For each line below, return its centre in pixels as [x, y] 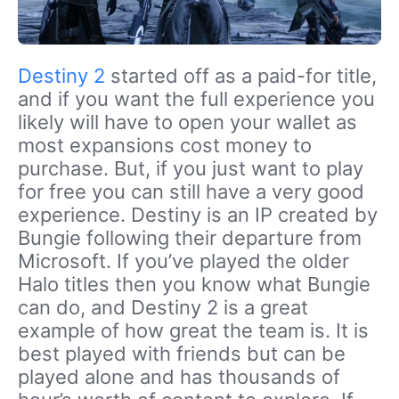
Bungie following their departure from [190, 238]
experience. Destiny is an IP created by [198, 215]
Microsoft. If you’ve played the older [183, 261]
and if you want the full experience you [196, 99]
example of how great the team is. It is [193, 331]
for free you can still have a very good [191, 192]
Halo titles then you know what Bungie [194, 285]
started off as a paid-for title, [241, 76]
